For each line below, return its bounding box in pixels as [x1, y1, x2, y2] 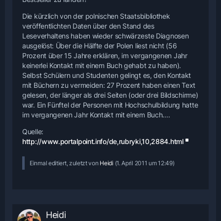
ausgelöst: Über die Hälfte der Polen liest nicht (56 [22, 41, 177, 50]
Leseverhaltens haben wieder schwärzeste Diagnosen [22, 31, 189, 40]
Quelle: [22, 127, 43, 136]
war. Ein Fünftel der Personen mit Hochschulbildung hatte [22, 100, 198, 109]
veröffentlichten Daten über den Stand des [22, 21, 154, 30]
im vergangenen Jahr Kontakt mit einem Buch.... [22, 110, 170, 119]
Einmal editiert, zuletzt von [30, 159, 100, 167]
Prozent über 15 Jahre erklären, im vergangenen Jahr [22, 51, 187, 60]
